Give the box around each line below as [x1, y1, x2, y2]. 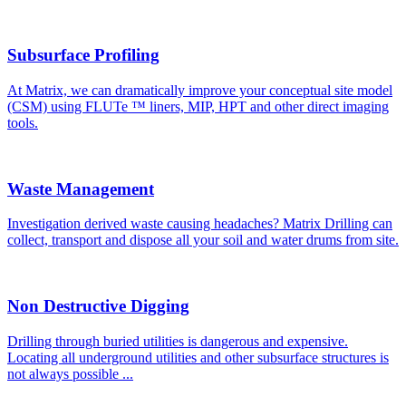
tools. [7, 114, 38, 130]
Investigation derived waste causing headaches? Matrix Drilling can [7, 216, 392, 232]
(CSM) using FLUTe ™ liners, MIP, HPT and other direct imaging [7, 98, 389, 114]
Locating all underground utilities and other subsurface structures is [7, 349, 389, 365]
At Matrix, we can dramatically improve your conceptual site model [7, 82, 392, 98]
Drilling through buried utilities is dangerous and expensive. [7, 333, 348, 349]
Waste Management [7, 179, 154, 198]
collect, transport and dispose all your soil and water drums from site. [7, 232, 399, 248]
